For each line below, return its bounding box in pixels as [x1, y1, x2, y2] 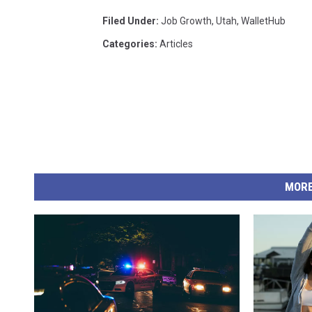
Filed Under [102, 15, 156, 27]
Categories [102, 38, 155, 50]
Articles [159, 38, 193, 50]
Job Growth [161, 15, 212, 27]
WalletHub [241, 15, 286, 27]
